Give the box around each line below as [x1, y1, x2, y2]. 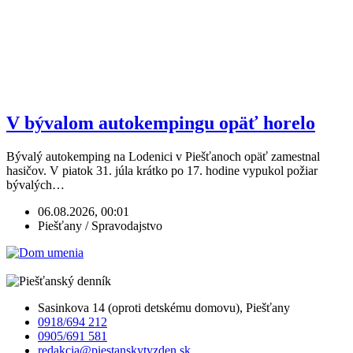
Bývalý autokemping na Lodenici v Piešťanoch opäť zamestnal [6, 149, 320, 163]
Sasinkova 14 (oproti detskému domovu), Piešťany [38, 300, 290, 314]
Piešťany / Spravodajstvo [38, 218, 162, 232]
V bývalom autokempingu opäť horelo [6, 112, 315, 133]
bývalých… [6, 177, 65, 191]
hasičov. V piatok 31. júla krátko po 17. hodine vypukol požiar [6, 163, 318, 177]
